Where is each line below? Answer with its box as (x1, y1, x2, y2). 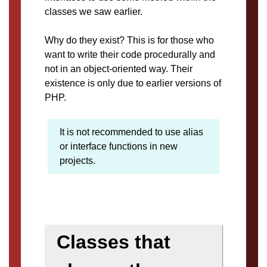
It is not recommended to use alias (60, 126, 203, 137)
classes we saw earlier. (45, 6, 142, 17)
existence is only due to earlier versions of (45, 77, 221, 88)
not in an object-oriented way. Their (45, 63, 193, 74)
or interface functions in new (60, 141, 178, 151)
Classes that (57, 231, 170, 253)
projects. (60, 155, 95, 166)
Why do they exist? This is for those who (45, 35, 214, 45)
